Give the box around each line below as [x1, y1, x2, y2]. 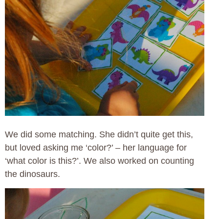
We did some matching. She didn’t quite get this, [5, 130, 193, 140]
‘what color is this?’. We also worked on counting [5, 156, 194, 166]
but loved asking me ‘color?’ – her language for [5, 143, 187, 153]
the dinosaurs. [5, 169, 60, 179]
